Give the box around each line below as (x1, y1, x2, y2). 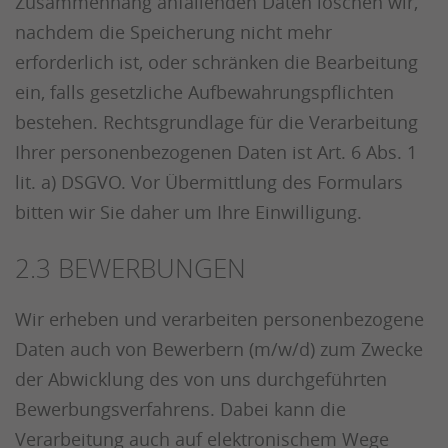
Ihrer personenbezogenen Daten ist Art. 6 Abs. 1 (15, 140, 417, 164)
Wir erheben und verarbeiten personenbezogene (15, 307, 424, 331)
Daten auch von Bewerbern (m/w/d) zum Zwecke (15, 337, 423, 361)
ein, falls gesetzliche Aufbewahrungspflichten (15, 80, 394, 104)
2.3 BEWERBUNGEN (15, 251, 246, 286)
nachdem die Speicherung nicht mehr (15, 20, 332, 44)
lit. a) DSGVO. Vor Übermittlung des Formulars (15, 170, 403, 194)
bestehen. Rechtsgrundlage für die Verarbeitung (15, 110, 418, 134)
